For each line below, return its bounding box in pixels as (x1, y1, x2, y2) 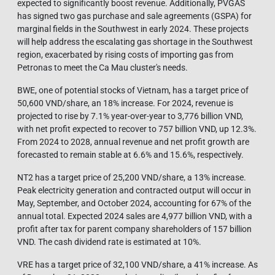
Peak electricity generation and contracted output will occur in (17, 185, 251, 195)
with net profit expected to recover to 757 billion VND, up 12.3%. (17, 123, 257, 134)
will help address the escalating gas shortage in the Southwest (17, 36, 253, 47)
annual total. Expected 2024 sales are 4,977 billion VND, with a (17, 211, 252, 221)
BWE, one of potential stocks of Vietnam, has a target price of (17, 85, 249, 95)
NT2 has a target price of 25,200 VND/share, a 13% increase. (17, 172, 246, 182)
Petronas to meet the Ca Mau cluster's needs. (17, 62, 188, 72)
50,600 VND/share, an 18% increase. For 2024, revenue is (17, 98, 233, 108)
